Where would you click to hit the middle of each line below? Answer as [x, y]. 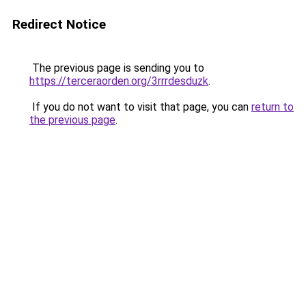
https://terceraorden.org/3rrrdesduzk [119, 81]
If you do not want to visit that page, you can [140, 107]
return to [273, 107]
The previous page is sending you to [117, 68]
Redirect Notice [59, 24]
